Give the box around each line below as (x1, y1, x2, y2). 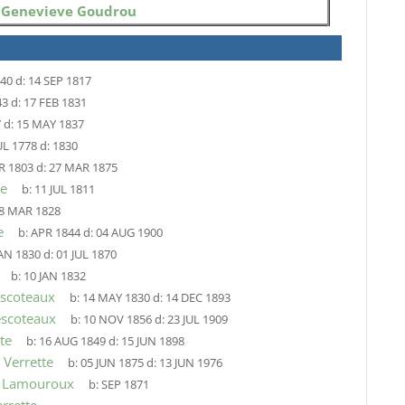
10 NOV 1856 (82, 312, 152, 327)
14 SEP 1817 (27, 73, 91, 89)
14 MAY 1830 (81, 290, 150, 306)
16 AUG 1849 (38, 334, 106, 349)
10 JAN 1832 (23, 268, 86, 284)
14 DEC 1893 (165, 290, 231, 306)
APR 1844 (30, 225, 80, 240)
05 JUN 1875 (80, 355, 144, 371)
